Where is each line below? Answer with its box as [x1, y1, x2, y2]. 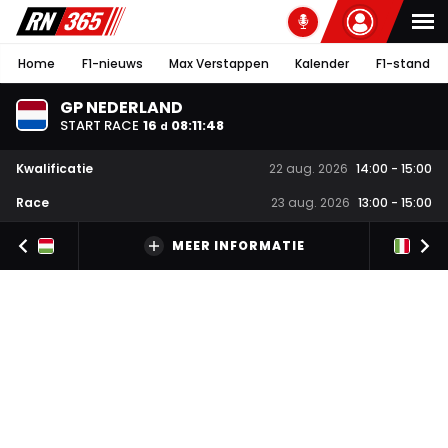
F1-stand [375, 54, 430, 72]
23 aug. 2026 [271, 194, 350, 212]
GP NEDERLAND [60, 95, 183, 119]
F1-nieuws [81, 54, 143, 72]
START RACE [60, 115, 139, 135]
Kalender [295, 54, 350, 72]
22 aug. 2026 [269, 160, 348, 178]
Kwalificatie [16, 159, 93, 177]
